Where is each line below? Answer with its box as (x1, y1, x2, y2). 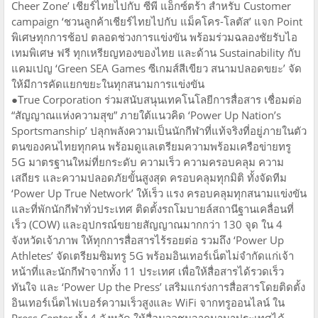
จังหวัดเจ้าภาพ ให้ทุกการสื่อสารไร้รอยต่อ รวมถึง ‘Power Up (11, 232, 284, 247)
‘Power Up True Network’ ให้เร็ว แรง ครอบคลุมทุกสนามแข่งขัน (11, 185, 307, 200)
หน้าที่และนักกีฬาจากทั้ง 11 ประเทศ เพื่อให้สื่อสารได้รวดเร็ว (11, 263, 284, 278)
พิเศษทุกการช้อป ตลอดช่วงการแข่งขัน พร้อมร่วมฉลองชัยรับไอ (11, 29, 297, 44)
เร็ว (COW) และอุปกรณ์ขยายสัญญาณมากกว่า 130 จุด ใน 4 (11, 216, 283, 231)
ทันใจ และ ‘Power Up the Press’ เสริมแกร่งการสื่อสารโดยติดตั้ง (11, 279, 305, 294)
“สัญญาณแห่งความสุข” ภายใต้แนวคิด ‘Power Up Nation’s (11, 107, 281, 122)
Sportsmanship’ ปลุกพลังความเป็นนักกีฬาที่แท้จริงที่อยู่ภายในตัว (11, 123, 307, 138)
